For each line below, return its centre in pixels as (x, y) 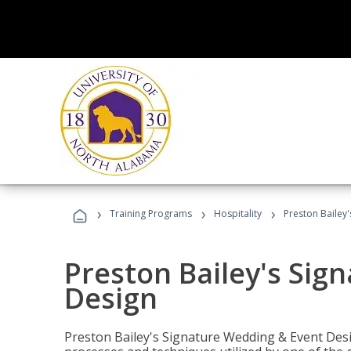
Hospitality (239, 213)
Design (111, 298)
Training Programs (151, 213)
